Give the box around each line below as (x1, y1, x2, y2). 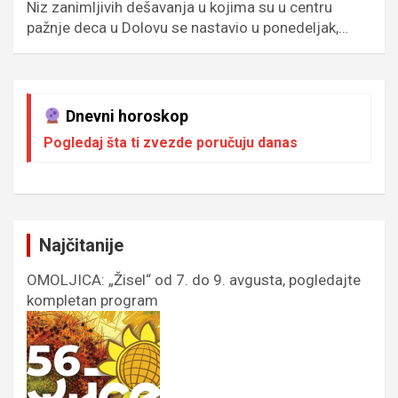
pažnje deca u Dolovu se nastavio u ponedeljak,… (27, 18, 348, 36)
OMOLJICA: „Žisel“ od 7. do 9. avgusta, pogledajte (27, 270, 361, 289)
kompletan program (27, 291, 158, 309)
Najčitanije (39, 234, 123, 256)
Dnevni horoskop (61, 106, 188, 125)
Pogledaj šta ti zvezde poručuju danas (44, 133, 298, 151)
